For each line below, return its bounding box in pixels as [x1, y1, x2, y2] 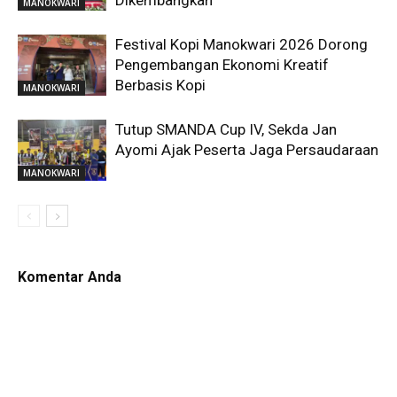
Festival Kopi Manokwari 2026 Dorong [115, 35, 368, 53]
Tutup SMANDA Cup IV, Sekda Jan [115, 121, 337, 138]
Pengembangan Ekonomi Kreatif [115, 56, 329, 74]
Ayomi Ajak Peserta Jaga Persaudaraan [115, 141, 378, 159]
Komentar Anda [18, 269, 121, 285]
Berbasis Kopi [115, 76, 206, 94]
